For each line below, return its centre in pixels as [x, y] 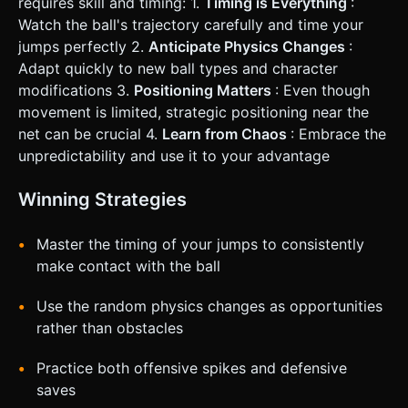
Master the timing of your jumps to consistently [200, 244]
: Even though [322, 90]
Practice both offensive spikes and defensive [192, 367]
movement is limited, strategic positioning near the [194, 112]
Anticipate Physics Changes [249, 46]
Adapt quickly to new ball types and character [178, 68]
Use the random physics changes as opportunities [209, 306]
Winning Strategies [102, 199]
